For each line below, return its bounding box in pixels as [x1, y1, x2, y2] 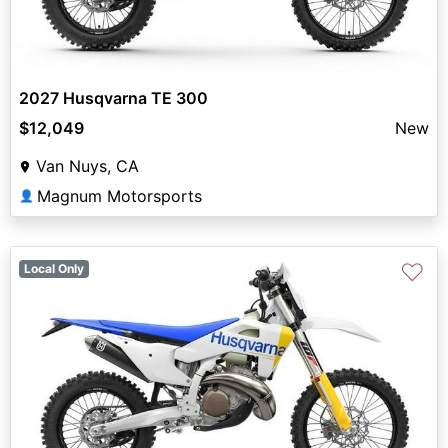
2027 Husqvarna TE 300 [19, 87, 208, 108]
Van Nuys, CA [36, 155, 139, 176]
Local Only [23, 260, 84, 276]
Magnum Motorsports [37, 185, 202, 206]
